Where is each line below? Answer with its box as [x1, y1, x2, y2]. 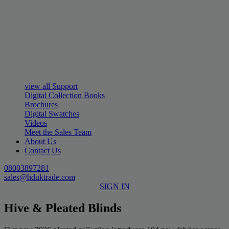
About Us [25, 137, 56, 146]
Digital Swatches [25, 109, 79, 119]
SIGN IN [99, 182, 130, 191]
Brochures [25, 100, 58, 109]
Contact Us [25, 146, 61, 155]
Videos [25, 119, 47, 128]
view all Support [25, 82, 78, 91]
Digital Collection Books [25, 91, 105, 100]
